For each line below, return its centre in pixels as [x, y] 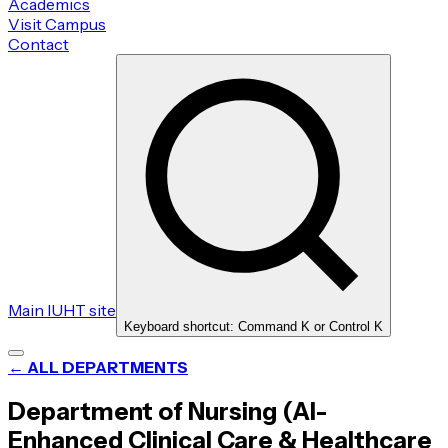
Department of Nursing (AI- [167, 411]
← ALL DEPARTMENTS [98, 367]
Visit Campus [57, 24]
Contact [38, 44]
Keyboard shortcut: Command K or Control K [253, 326]
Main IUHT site [62, 310]
